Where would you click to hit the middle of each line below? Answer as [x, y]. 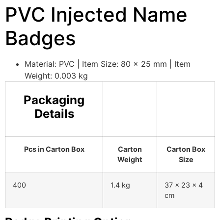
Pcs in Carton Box [54, 149]
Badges [40, 38]
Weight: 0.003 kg [56, 76]
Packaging [54, 100]
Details [54, 114]
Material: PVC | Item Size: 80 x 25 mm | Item [108, 64]
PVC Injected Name [96, 14]
